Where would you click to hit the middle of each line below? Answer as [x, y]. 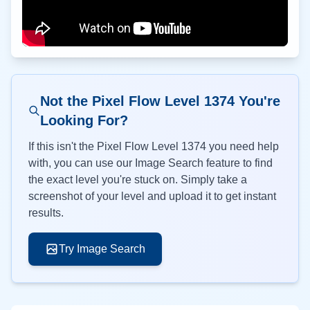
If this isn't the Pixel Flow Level [105, 146]
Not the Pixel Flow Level [122, 101]
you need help [243, 146]
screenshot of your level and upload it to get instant [152, 196]
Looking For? [84, 120]
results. [46, 213]
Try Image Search [102, 249]
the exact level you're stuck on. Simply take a [138, 180]
